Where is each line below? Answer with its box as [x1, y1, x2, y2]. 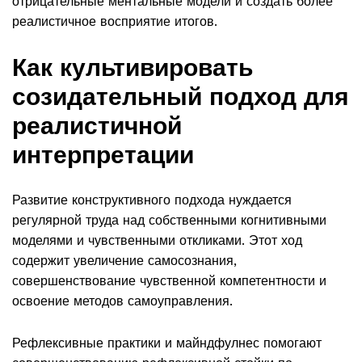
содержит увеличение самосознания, [12, 252, 237, 268]
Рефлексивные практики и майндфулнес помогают [12, 335, 322, 351]
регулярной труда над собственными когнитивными [12, 212, 326, 228]
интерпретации [12, 141, 194, 170]
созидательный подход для [12, 82, 349, 112]
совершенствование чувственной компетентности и [12, 272, 326, 288]
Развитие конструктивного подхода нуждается [12, 192, 292, 208]
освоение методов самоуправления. [12, 293, 233, 309]
